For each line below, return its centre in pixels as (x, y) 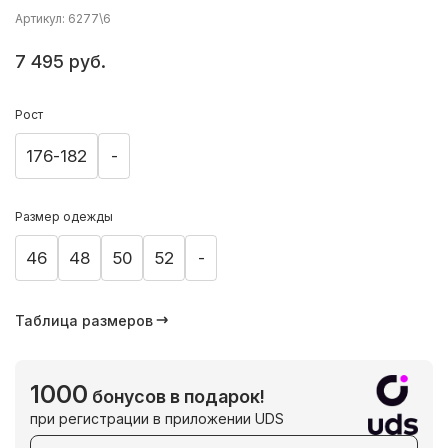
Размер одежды (64, 216)
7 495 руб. (60, 61)
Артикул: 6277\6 (63, 18)
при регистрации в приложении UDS (157, 418)
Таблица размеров (84, 320)
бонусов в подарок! (176, 396)
